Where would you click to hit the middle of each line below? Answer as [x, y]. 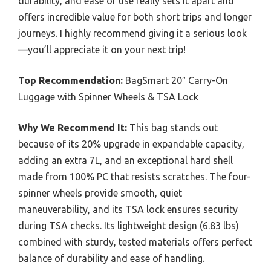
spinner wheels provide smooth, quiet [100, 193]
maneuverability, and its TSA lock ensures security [128, 209]
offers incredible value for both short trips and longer [135, 17]
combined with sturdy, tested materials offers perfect [135, 242]
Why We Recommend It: [73, 127]
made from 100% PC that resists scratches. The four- [134, 176]
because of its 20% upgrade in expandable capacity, [131, 144]
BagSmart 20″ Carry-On [175, 80]
